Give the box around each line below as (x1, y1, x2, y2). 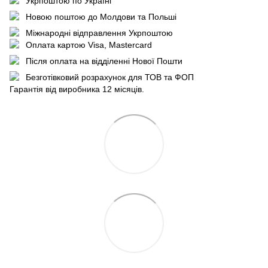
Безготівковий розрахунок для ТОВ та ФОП (25, 72, 194, 82)
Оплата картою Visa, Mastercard (25, 39, 152, 50)
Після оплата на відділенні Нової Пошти (25, 56, 182, 66)
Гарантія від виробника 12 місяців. (10, 84, 144, 94)
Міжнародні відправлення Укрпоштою (25, 28, 173, 38)
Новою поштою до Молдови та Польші (25, 11, 176, 22)
